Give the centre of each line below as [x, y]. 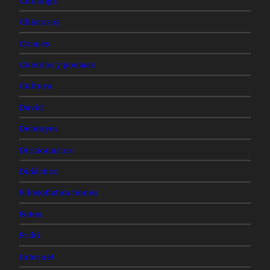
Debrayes [39, 129]
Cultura [36, 86]
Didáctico [39, 171]
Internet [37, 256]
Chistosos [40, 22]
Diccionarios [46, 150]
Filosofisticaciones [59, 193]
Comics [34, 43]
